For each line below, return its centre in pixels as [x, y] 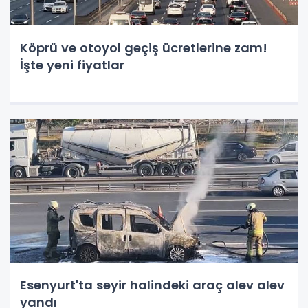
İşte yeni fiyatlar [72, 65]
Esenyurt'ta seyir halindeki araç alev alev [152, 285]
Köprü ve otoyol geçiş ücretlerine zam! [144, 48]
